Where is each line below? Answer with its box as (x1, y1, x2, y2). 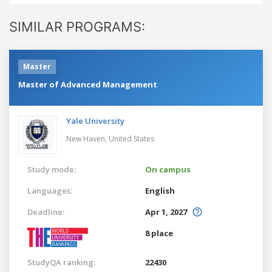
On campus (145, 163, 191, 175)
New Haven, (66, 133, 109, 144)
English (145, 185, 175, 196)
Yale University (66, 115, 124, 126)
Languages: (27, 185, 72, 196)
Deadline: (27, 206, 64, 217)
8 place (145, 227, 173, 239)
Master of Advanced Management (18, 78, 157, 90)
